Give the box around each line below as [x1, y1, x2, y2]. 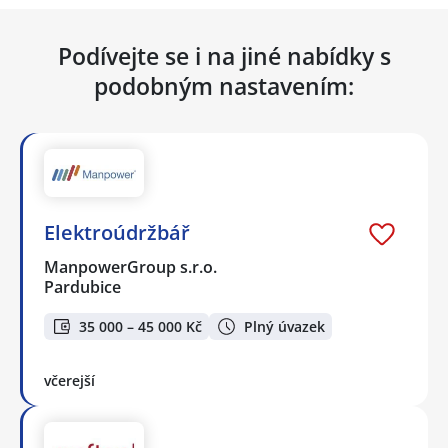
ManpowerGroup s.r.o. [44, 256, 219, 279]
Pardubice [44, 276, 121, 299]
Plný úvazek [244, 316, 325, 336]
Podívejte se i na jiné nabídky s [57, 40, 391, 73]
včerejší [44, 370, 95, 390]
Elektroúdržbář [44, 219, 190, 247]
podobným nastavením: [94, 70, 354, 103]
